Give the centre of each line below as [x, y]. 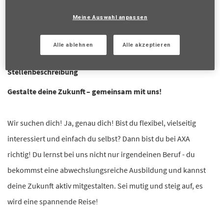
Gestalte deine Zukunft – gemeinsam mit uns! [84, 91]
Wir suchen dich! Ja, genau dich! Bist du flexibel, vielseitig [102, 123]
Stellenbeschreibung [43, 72]
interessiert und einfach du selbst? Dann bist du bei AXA [99, 138]
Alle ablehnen [73, 45]
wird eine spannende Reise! [54, 201]
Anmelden [68, 29]
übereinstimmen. [36, 11]
